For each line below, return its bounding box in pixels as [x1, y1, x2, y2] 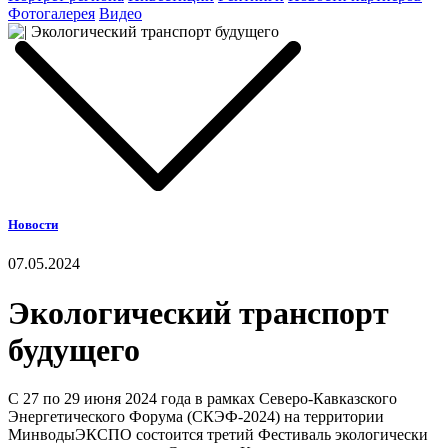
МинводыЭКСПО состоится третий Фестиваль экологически [8, 426, 428, 444]
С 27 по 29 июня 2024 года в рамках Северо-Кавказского [8, 390, 397, 408]
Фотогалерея [8, 5, 95, 22]
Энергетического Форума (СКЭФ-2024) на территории [8, 408, 384, 426]
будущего [8, 331, 140, 368]
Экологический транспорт [8, 294, 389, 331]
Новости [8, 217, 58, 233]
